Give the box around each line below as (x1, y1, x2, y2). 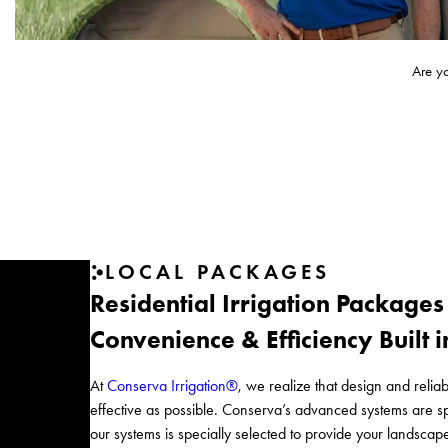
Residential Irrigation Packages (90, 288, 445, 319)
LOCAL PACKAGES (104, 259, 331, 286)
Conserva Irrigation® (107, 375, 239, 395)
